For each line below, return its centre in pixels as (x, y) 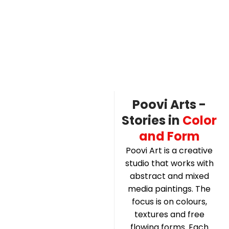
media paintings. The (169, 189)
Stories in (152, 120)
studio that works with (169, 163)
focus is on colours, (169, 201)
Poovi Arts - (169, 104)
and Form (169, 136)
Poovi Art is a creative (169, 150)
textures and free (169, 214)
